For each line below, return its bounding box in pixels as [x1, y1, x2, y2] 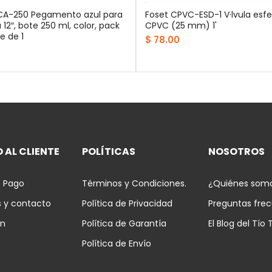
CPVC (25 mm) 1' [145, 19, 217, 32]
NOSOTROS [208, 144, 265, 158]
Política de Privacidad [81, 197, 172, 209]
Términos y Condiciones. [81, 177, 186, 189]
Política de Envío [81, 237, 151, 250]
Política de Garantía [81, 217, 166, 229]
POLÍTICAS [81, 144, 135, 158]
